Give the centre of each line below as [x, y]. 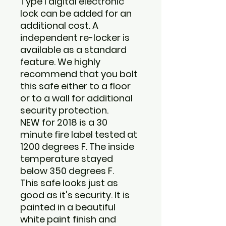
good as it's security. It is [75, 195]
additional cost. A [59, 25]
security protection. [64, 110]
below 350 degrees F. [68, 171]
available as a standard [73, 49]
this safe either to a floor [75, 86]
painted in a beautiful [68, 207]
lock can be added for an [76, 13]
